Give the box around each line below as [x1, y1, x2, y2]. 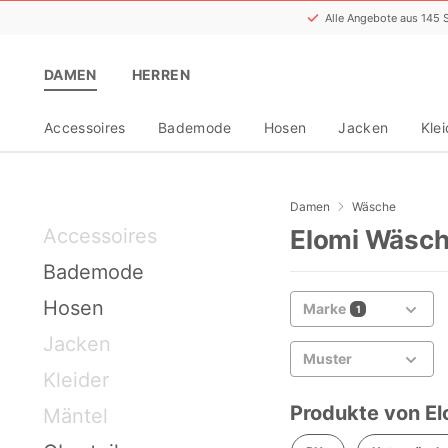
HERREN [131, 66, 190, 83]
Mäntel [43, 403, 108, 428]
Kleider [43, 367, 109, 392]
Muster [303, 349, 352, 367]
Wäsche [352, 198, 396, 214]
